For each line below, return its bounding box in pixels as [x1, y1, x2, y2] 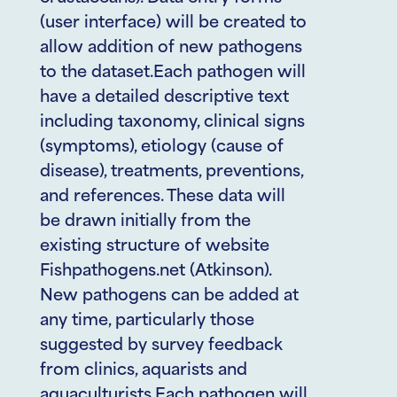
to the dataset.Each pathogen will [40, 65, 306, 82]
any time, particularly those [40, 313, 254, 330]
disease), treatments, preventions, [40, 164, 303, 181]
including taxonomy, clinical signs [40, 114, 305, 131]
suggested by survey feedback [40, 338, 283, 354]
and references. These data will [40, 189, 285, 206]
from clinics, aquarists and [40, 362, 247, 379]
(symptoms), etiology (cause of [40, 139, 284, 156]
